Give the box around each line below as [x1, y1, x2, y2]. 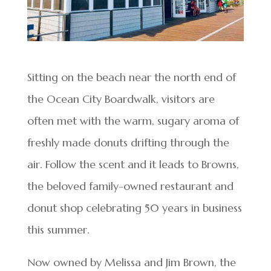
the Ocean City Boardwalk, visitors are [27, 92, 215, 106]
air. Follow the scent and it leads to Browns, [27, 157, 239, 172]
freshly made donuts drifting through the [27, 135, 229, 150]
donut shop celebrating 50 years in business [27, 201, 242, 215]
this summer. [27, 223, 90, 237]
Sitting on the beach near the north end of [27, 70, 236, 85]
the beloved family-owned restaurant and [27, 179, 233, 194]
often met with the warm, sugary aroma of [27, 114, 239, 128]
